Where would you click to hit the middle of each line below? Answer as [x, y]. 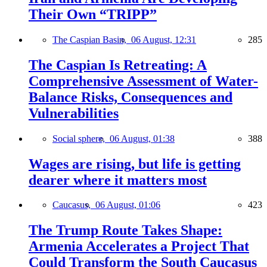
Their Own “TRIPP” [93, 14]
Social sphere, [81, 138]
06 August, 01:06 [128, 205]
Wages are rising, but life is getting [135, 164]
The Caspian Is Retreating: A [118, 65]
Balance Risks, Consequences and [131, 97]
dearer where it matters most [118, 180]
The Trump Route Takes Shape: [125, 230]
